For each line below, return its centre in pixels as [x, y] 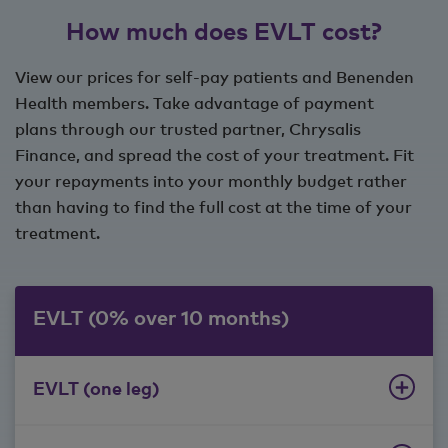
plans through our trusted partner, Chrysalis [188, 129]
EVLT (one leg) [96, 388]
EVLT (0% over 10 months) [161, 317]
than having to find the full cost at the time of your [213, 207]
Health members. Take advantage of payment [194, 103]
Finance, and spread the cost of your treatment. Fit [214, 155]
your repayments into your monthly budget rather [211, 181]
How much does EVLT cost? [224, 31]
